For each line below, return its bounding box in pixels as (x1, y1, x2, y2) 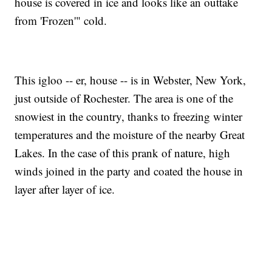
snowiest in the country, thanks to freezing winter (15, 109, 243, 124)
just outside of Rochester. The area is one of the (15, 90, 234, 106)
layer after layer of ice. (15, 182, 115, 197)
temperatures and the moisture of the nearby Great (15, 127, 245, 143)
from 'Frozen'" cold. (15, 13, 107, 29)
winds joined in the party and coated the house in (15, 163, 243, 179)
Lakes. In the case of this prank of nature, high (15, 145, 231, 161)
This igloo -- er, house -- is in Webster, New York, (15, 72, 246, 88)
